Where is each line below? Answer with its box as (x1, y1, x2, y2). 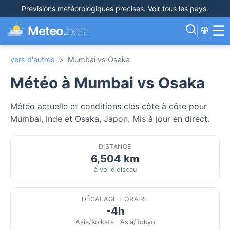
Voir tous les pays (148, 4, 206, 13)
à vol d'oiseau (93, 165, 137, 174)
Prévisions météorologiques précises (22, 4, 144, 13)
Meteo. (28, 23, 67, 39)
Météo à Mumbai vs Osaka (10, 73, 205, 92)
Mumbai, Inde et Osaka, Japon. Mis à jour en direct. (10, 113, 209, 124)
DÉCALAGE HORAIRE (82, 195, 148, 203)
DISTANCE (99, 142, 131, 150)
